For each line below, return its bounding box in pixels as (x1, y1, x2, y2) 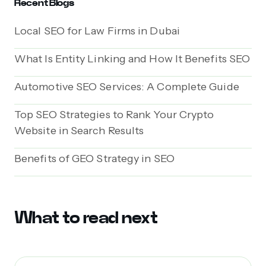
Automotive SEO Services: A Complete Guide (14, 80, 239, 94)
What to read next (14, 207, 158, 229)
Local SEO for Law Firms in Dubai (14, 24, 180, 38)
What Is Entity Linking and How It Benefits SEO (14, 52, 251, 66)
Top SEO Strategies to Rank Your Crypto (14, 108, 214, 122)
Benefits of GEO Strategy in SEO (14, 152, 175, 166)
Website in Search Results (14, 124, 144, 138)
